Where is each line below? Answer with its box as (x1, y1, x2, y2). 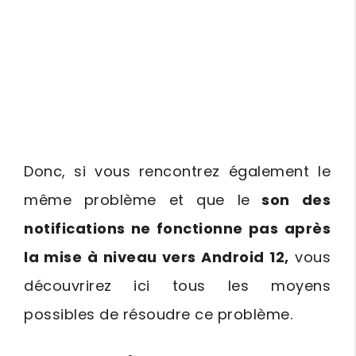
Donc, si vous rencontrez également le (24, 161, 331, 181)
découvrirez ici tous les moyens (24, 276, 331, 296)
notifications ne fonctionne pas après (24, 219, 331, 238)
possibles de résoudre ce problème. (24, 304, 292, 324)
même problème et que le (24, 190, 250, 210)
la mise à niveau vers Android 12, (24, 247, 289, 267)
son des (250, 190, 331, 210)
